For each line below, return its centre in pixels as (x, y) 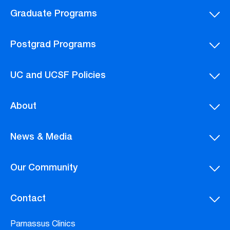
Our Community (44, 168)
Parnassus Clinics (43, 225)
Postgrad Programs (53, 45)
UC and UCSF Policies (58, 76)
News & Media (41, 137)
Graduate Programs (54, 14)
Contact (28, 199)
